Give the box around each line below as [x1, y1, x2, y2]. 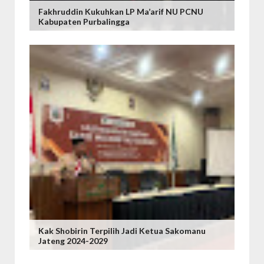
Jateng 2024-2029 [38, 236, 108, 246]
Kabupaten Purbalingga [38, 16, 130, 27]
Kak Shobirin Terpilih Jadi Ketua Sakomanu [38, 226, 206, 236]
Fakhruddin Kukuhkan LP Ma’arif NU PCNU [38, 6, 203, 16]
